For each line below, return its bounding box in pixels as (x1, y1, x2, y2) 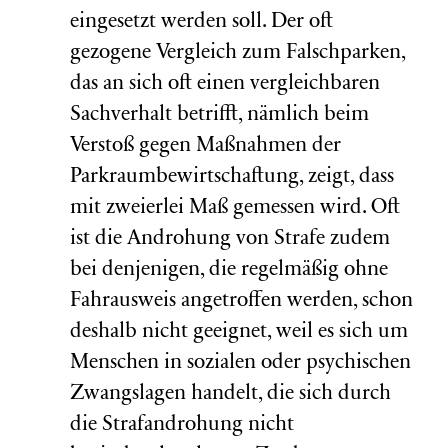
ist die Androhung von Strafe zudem (70, 229, 390, 250)
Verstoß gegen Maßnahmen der (70, 136, 341, 157)
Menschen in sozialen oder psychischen (70, 353, 411, 374)
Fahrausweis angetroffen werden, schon (70, 291, 413, 312)
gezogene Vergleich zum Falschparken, (70, 43, 405, 64)
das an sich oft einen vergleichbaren (70, 74, 380, 95)
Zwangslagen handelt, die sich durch (70, 384, 391, 405)
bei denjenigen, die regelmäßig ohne (70, 260, 388, 281)
